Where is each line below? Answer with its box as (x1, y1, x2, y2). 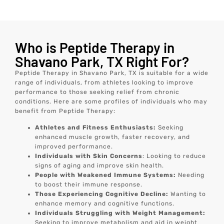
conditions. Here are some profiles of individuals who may (15, 98, 208, 105)
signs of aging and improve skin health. (35, 162, 164, 169)
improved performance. (35, 143, 113, 150)
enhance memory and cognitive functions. (35, 200, 175, 207)
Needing (176, 171, 205, 179)
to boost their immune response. (35, 181, 143, 188)
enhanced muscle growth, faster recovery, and (35, 133, 190, 141)
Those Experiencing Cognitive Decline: (35, 190, 169, 198)
